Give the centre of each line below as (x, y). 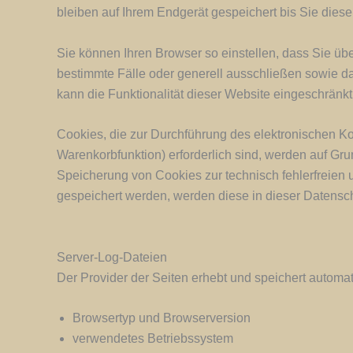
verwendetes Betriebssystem (153, 339)
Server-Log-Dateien (112, 257)
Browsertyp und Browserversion (162, 318)
